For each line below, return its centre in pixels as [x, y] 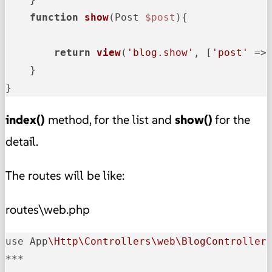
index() [25, 120]
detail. [22, 142]
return [72, 53]
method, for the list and [110, 120]
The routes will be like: [65, 176]
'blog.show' [160, 53]
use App [27, 242]
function [54, 18]
